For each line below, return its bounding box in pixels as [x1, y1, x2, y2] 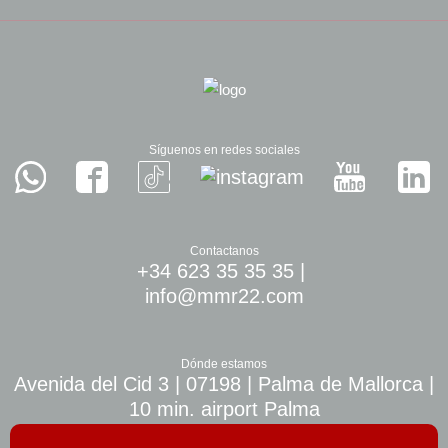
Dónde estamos [181, 357, 267, 372]
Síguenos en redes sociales [148, 143, 300, 158]
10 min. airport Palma [128, 398, 320, 421]
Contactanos [189, 244, 259, 259]
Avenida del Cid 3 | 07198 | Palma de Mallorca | [14, 373, 434, 396]
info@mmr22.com [144, 285, 304, 308]
